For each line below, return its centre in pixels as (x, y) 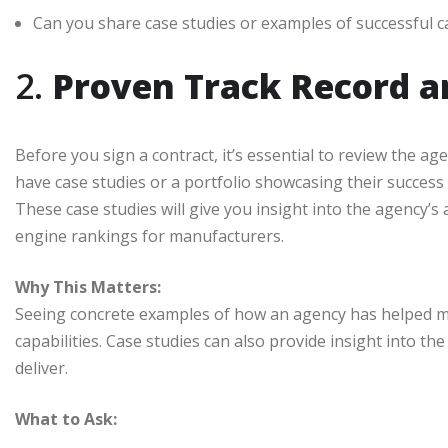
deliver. (41, 367)
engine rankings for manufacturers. (149, 235)
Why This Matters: (88, 286)
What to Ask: (66, 418)
